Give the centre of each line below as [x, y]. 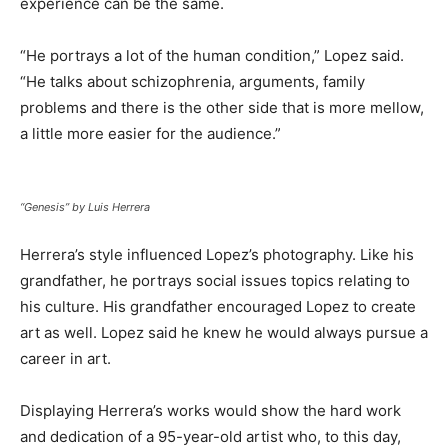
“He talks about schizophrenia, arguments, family [192, 82]
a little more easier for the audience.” [150, 134]
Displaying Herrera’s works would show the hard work [210, 411]
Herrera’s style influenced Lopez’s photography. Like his [217, 255]
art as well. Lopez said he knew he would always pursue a [224, 333]
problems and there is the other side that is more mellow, [222, 108]
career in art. [65, 359]
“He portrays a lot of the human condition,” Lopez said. [212, 56]
